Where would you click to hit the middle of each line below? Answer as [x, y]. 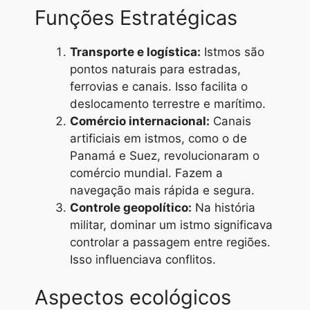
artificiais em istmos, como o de [158, 138]
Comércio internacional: [140, 121]
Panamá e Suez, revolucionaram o [165, 155]
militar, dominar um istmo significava [171, 225]
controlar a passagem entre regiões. [170, 242]
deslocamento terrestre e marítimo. [168, 103]
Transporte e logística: [135, 52]
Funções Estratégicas [136, 17]
